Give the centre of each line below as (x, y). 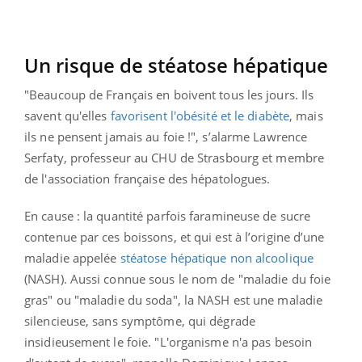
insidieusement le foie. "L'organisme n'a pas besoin (168, 341)
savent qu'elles (67, 115)
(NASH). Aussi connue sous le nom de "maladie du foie (178, 278)
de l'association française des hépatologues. (147, 178)
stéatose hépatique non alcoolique (217, 257)
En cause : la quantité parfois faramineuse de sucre (168, 215)
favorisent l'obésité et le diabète (200, 115)
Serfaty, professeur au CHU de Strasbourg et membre (175, 157)
